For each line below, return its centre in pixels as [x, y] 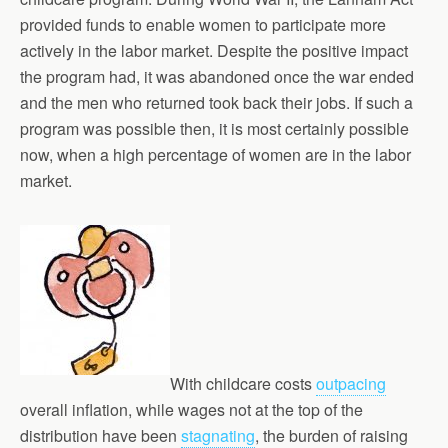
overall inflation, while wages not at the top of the [191, 409]
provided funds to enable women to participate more [203, 24]
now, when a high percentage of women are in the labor [215, 154]
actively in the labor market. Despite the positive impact [214, 50]
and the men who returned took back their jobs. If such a [216, 102]
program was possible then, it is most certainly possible [214, 128]
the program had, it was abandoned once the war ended [217, 76]
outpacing [351, 383]
